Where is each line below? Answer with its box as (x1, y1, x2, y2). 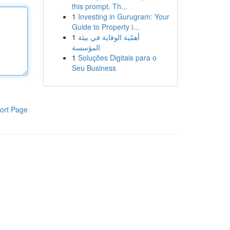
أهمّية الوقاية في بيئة (78, 32, 140, 42)
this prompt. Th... (71, 1, 127, 11)
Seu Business (71, 63, 116, 73)
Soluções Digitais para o (78, 52, 157, 63)
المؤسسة (71, 42, 100, 52)
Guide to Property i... (71, 22, 139, 32)
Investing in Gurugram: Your (78, 11, 169, 22)
